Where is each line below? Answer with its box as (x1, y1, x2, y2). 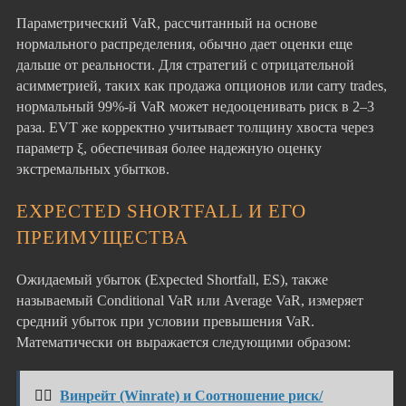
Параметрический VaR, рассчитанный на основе (16, 14, 317, 32)
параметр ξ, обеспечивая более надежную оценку (16, 139, 322, 157)
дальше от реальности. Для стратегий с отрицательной (16, 55, 354, 73)
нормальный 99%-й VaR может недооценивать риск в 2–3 (16, 97, 374, 115)
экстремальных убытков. (16, 159, 169, 178)
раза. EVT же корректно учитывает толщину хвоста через (16, 118, 373, 136)
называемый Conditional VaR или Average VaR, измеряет (16, 292, 363, 310)
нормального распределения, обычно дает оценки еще (16, 34, 353, 53)
